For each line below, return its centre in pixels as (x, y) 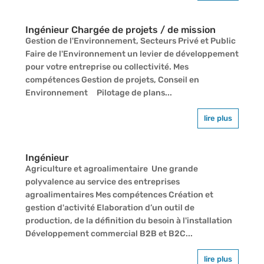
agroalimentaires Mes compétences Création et (119, 194)
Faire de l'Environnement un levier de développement (132, 54)
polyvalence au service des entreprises (102, 181)
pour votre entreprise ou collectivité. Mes (107, 67)
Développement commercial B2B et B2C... (109, 233)
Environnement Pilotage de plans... (98, 93)
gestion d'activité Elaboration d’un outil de (110, 207)
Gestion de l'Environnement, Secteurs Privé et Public (130, 41)
